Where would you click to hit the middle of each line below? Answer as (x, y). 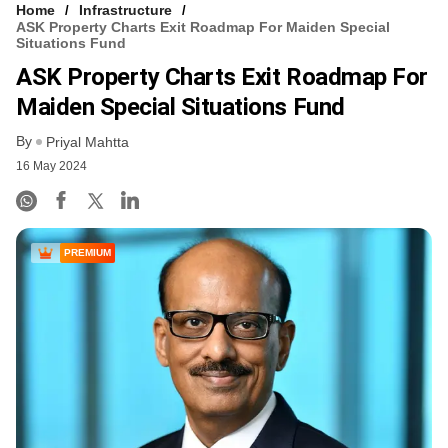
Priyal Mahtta (87, 142)
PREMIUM (87, 253)
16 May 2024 (51, 166)
